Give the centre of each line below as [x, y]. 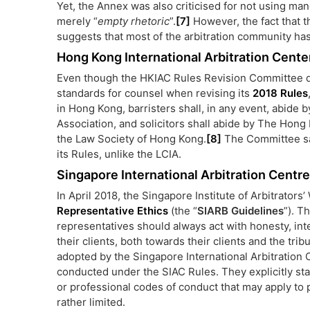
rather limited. [91, 302]
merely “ [77, 21]
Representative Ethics [112, 211]
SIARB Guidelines [240, 211]
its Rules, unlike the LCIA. [119, 154]
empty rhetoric [134, 21]
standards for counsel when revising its [155, 93]
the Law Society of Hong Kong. [131, 139]
